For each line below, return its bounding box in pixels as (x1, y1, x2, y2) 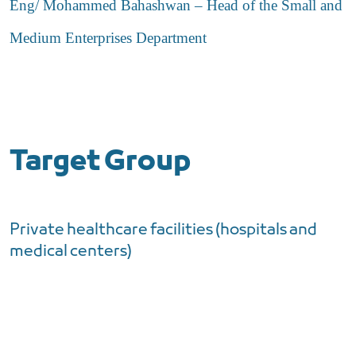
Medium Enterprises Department (10, 29, 207, 46)
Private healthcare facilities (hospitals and (10, 219, 317, 241)
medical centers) (10, 241, 132, 262)
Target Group (10, 144, 191, 181)
